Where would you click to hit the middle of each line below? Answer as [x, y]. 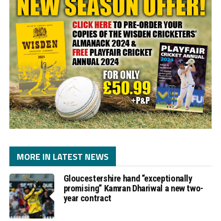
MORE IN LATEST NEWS [62, 157]
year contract [87, 198]
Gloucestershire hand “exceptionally [128, 179]
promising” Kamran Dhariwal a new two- [133, 188]
